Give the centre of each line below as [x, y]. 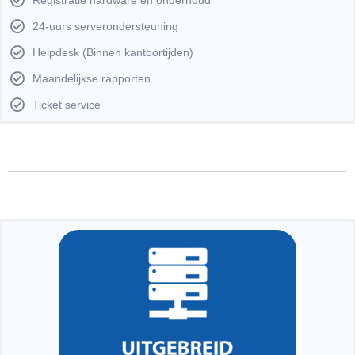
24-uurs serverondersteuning [105, 26]
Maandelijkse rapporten [91, 78]
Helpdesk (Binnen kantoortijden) [113, 52]
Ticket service [66, 104]
